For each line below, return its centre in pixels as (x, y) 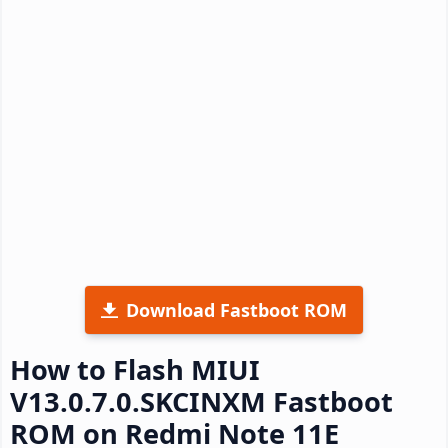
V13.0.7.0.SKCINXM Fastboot (201, 401)
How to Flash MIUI (135, 369)
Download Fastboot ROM (236, 309)
